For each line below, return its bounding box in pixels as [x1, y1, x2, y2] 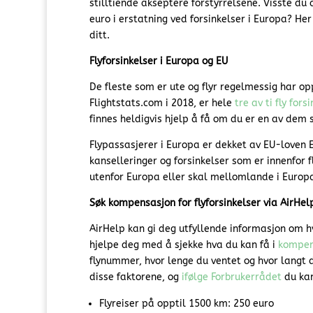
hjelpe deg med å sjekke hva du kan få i [89, 239, 278, 252]
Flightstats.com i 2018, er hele [89, 97, 235, 110]
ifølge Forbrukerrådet [181, 271, 282, 284]
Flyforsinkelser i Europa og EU [89, 55, 228, 68]
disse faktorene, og [89, 271, 182, 284]
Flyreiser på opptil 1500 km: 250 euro [99, 298, 274, 310]
